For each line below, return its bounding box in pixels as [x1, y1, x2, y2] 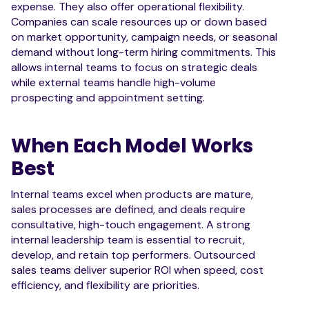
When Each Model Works [11, 132, 254, 159]
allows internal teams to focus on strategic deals [11, 59, 257, 74]
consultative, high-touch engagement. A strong [11, 217, 250, 232]
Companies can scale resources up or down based [11, 14, 267, 29]
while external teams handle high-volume [11, 74, 216, 90]
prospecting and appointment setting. [11, 90, 205, 105]
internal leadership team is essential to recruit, [11, 232, 245, 247]
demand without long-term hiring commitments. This [11, 44, 276, 59]
